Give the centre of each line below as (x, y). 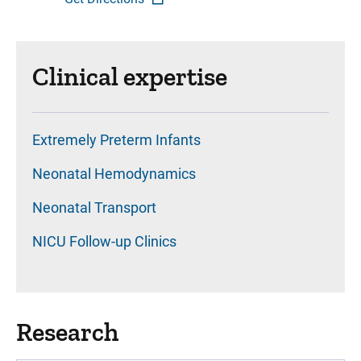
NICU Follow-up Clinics (104, 241)
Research (67, 332)
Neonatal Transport (94, 207)
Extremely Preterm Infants (116, 140)
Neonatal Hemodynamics (114, 174)
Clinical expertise (130, 77)
